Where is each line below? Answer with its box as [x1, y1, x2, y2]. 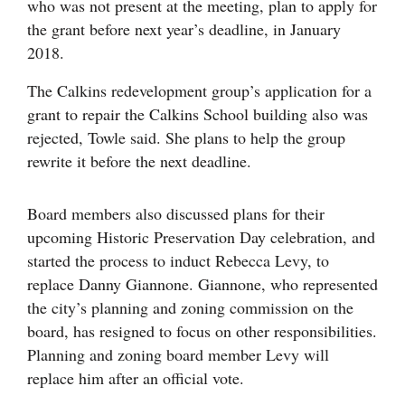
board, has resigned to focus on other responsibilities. [27, 319, 377, 342]
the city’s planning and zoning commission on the [27, 296, 353, 318]
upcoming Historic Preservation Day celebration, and [27, 225, 375, 248]
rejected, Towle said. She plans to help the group [27, 126, 345, 148]
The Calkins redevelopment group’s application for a [27, 79, 372, 101]
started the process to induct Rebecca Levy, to [27, 249, 329, 271]
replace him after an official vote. [27, 366, 244, 389]
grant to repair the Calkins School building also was [27, 102, 368, 125]
